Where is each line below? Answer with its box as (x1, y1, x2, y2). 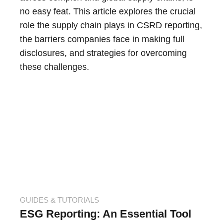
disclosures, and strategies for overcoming (20, 48, 187, 58)
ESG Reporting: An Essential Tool (20, 208, 191, 221)
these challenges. (20, 62, 89, 72)
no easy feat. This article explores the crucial (20, 6, 196, 17)
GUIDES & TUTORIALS (20, 196, 99, 205)
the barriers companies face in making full (20, 34, 184, 45)
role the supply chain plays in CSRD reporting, (20, 20, 202, 31)
